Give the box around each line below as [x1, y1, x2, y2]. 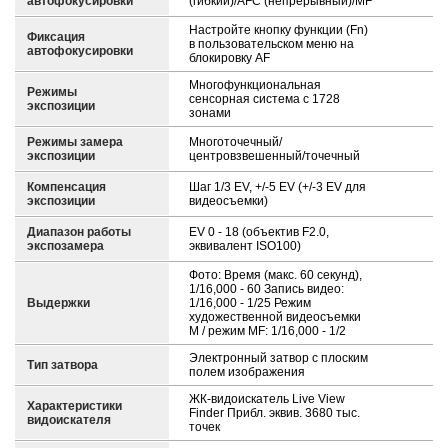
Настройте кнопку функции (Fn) [189, 23, 368, 37]
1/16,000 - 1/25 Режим [189, 296, 311, 310]
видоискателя [27, 413, 111, 427]
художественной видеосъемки [189, 310, 361, 324]
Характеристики [27, 399, 122, 413]
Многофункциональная [189, 78, 321, 92]
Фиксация [27, 30, 85, 44]
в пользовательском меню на [189, 37, 354, 51]
